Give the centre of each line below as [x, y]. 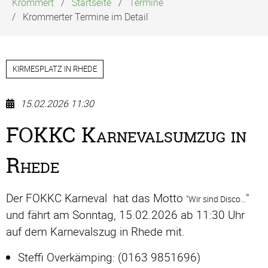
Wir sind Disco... [217, 199]
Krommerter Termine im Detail [86, 17]
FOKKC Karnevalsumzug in [126, 135]
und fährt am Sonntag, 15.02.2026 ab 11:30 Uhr [125, 215]
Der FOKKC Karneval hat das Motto [96, 198]
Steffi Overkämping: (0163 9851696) [109, 257]
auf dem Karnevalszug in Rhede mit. [95, 232]
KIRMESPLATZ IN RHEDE [55, 69]
